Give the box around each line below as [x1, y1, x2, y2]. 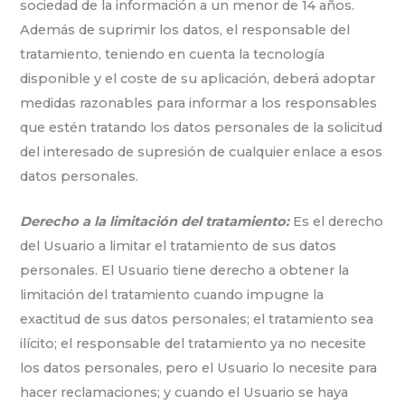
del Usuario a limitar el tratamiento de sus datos [20, 238, 337, 255]
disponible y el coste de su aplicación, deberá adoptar [20, 70, 376, 87]
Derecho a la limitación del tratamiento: [20, 213, 290, 231]
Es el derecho [289, 213, 384, 231]
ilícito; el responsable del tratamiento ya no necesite [20, 335, 367, 353]
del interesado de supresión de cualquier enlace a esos [20, 143, 383, 160]
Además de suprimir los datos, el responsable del [20, 21, 351, 38]
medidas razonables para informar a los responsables [20, 94, 378, 111]
